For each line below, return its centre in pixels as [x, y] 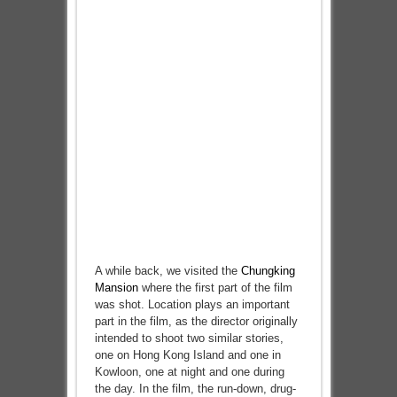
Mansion [116, 288]
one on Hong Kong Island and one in [187, 355]
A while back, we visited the [167, 271]
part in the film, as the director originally [196, 321]
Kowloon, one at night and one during [189, 372]
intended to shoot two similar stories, [189, 338]
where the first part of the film [215, 288]
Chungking [268, 271]
